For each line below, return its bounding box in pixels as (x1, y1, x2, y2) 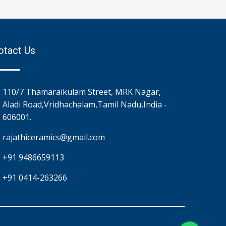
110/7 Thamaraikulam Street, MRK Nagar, (3, 86, 161, 97)
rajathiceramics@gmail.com (3, 131, 105, 143)
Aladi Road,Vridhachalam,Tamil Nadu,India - (3, 98, 167, 110)
